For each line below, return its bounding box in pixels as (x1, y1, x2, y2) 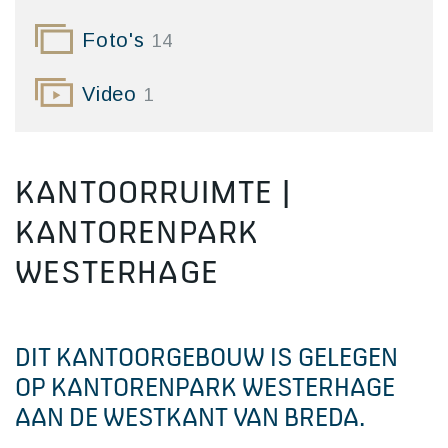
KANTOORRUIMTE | (15, 174, 291, 210)
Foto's (82, 29, 152, 51)
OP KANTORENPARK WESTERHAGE (15, 373, 395, 401)
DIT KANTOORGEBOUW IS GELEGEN (15, 343, 398, 371)
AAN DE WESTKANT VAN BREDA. (15, 403, 365, 431)
